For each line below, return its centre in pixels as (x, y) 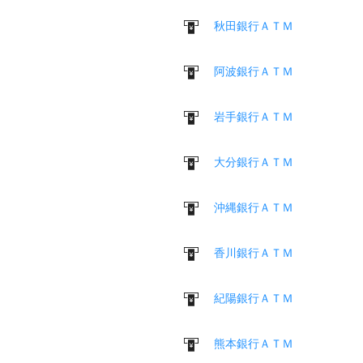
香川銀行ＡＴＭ (254, 252)
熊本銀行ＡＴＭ (254, 343)
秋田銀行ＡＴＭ (254, 26)
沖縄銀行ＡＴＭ (254, 207)
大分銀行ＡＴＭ (254, 162)
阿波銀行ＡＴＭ (254, 71)
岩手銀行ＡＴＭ (254, 116)
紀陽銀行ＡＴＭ (254, 298)
